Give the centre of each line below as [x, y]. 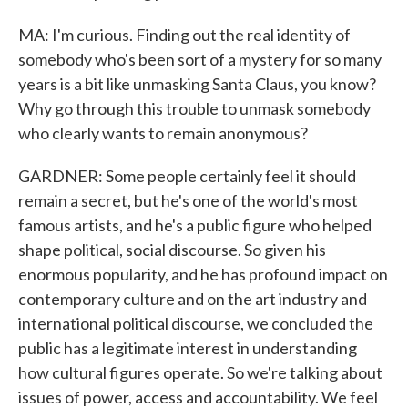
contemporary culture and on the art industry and [193, 299]
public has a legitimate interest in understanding [188, 348]
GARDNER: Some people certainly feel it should [187, 176]
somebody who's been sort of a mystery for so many [200, 59]
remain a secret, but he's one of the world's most [188, 200]
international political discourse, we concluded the [196, 323]
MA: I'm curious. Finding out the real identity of [184, 35]
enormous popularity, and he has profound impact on [203, 274]
